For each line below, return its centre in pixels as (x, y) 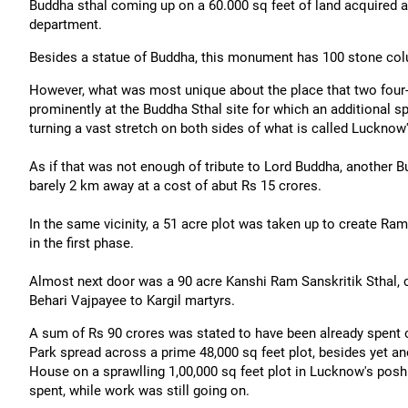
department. (66, 25)
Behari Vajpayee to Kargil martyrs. (132, 301)
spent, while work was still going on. (139, 391)
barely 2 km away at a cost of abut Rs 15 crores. (175, 186)
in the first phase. (82, 243)
